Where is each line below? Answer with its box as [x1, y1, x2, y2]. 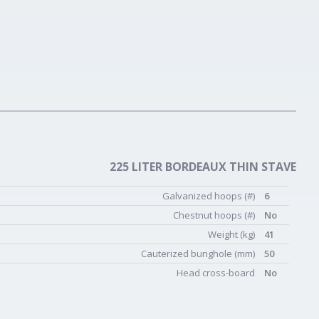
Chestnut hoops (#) [173, 209, 257, 221]
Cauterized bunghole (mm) [141, 247, 257, 260]
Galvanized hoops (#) [162, 189, 257, 202]
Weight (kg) [208, 228, 257, 241]
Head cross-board [177, 266, 257, 279]
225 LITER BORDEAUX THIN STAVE [110, 159, 296, 174]
